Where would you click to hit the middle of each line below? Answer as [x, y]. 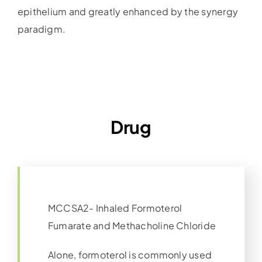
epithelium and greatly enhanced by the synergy [128, 12]
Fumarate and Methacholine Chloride [132, 226]
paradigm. [42, 29]
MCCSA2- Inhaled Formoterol [115, 208]
